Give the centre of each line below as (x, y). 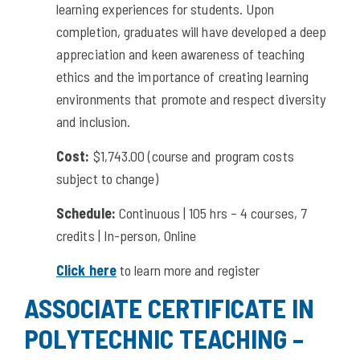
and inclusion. (94, 121)
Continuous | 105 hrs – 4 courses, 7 (211, 213)
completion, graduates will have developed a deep (192, 31)
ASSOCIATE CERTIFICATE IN (169, 307)
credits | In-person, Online (127, 235)
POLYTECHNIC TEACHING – (164, 338)
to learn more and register (188, 270)
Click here (86, 270)
